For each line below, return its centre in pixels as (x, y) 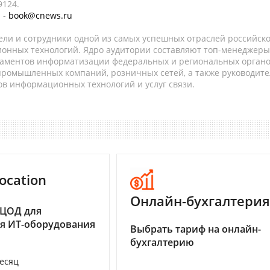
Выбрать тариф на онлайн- (196, 229)
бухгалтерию (162, 243)
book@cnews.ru (40, 15)
